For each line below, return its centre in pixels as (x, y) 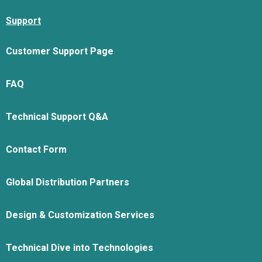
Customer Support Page (60, 51)
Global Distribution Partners (68, 182)
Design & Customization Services (80, 215)
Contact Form (36, 149)
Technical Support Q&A (57, 117)
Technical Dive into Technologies (80, 248)
